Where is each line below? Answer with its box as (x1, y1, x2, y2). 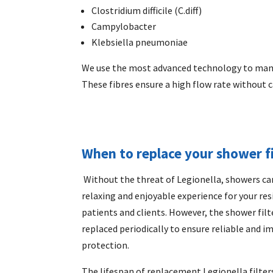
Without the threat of (83, 173, 177, 186)
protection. (82, 239, 132, 252)
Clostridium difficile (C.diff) (91, 4, 202, 16)
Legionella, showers (177, 173, 261, 186)
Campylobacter (91, 19, 157, 32)
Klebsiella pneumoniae (91, 35, 190, 48)
